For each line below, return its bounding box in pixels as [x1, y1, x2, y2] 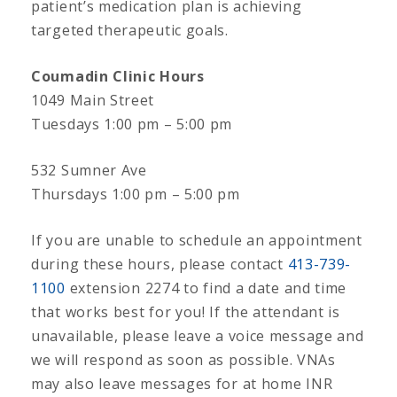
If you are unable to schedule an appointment [31, 230, 362, 250]
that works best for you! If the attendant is [31, 301, 340, 322]
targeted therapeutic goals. [31, 19, 229, 40]
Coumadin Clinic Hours [31, 66, 205, 86]
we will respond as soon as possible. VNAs [31, 349, 336, 370]
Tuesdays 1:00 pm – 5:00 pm [31, 113, 233, 134]
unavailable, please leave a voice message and [31, 325, 364, 346]
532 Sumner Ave [31, 160, 147, 180]
